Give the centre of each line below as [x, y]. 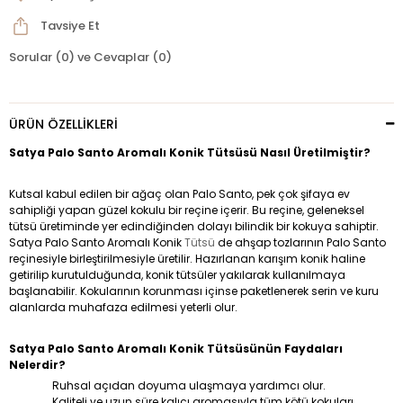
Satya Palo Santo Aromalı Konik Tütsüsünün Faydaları [176, 349]
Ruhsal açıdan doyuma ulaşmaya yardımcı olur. [189, 386]
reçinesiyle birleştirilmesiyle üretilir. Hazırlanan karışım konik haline [187, 259]
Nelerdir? [37, 365]
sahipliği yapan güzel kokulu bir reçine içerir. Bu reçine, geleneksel [187, 210]
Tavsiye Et [70, 26]
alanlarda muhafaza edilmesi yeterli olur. [123, 308]
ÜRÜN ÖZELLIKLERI [63, 125]
